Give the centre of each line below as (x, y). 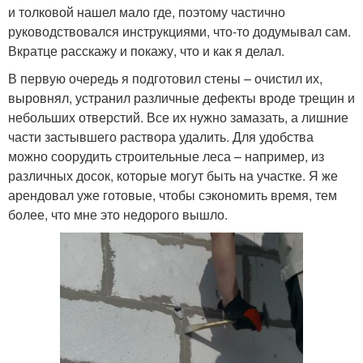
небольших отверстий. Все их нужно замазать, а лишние (178, 117)
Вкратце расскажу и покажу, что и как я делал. (146, 50)
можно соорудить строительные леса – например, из (166, 156)
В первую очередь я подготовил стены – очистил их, (165, 78)
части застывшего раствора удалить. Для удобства (161, 136)
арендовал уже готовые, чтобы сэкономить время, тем (173, 194)
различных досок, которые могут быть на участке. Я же (173, 175)
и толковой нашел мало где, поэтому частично (147, 11)
